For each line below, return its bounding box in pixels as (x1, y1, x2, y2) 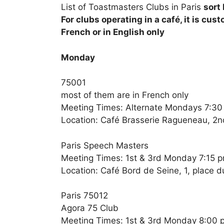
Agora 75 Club (61, 203, 118, 213)
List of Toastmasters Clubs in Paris (61, 2, 203, 12)
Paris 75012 (61, 190, 108, 201)
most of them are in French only (61, 90, 188, 100)
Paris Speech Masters (61, 140, 148, 150)
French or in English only (61, 27, 164, 37)
